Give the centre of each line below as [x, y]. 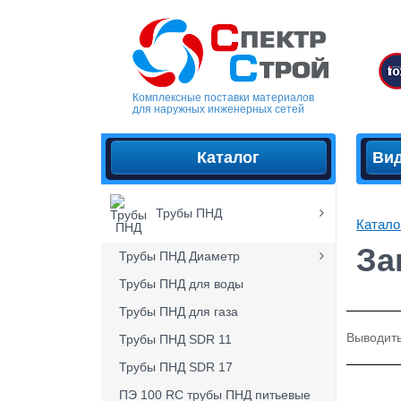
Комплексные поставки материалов [223, 98]
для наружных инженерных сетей [218, 109]
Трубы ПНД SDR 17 [176, 367]
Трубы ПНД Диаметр [180, 256]
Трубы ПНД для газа [179, 311]
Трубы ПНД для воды [182, 284]
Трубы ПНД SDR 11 [176, 339]
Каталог [228, 158]
